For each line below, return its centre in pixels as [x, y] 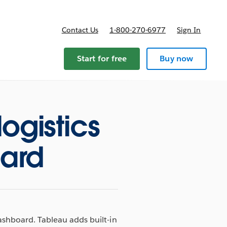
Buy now [177, 59]
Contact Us [80, 30]
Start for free [102, 59]
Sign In [189, 30]
